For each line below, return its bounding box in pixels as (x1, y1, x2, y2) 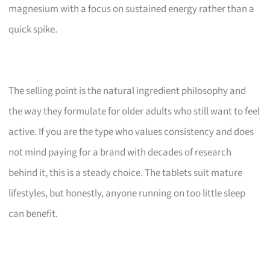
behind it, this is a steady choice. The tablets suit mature (8, 165, 243, 180)
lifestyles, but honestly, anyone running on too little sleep (8, 186, 246, 201)
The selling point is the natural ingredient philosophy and (8, 83, 246, 98)
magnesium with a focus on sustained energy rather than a (8, 1, 255, 16)
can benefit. (8, 206, 58, 221)
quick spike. (8, 22, 58, 37)
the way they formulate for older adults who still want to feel (8, 104, 260, 119)
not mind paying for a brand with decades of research (8, 145, 232, 160)
